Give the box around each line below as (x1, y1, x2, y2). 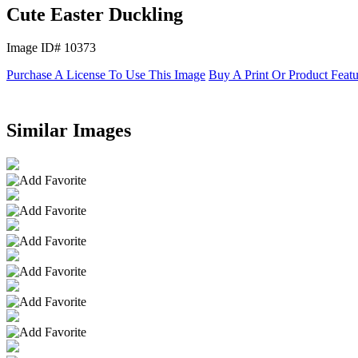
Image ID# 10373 (6, 41, 96, 55)
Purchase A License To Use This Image (6, 68, 205, 82)
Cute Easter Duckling (6, 3, 183, 25)
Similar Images (6, 120, 131, 141)
